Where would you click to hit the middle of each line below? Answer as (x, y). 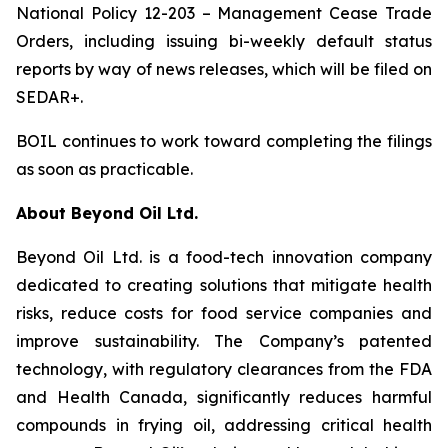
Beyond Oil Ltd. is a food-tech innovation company (224, 257)
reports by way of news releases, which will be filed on (224, 69)
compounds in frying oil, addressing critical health (224, 425)
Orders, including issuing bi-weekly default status (224, 41)
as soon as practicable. (106, 169)
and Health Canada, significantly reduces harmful (224, 397)
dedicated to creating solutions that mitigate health (224, 285)
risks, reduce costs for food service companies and (224, 313)
